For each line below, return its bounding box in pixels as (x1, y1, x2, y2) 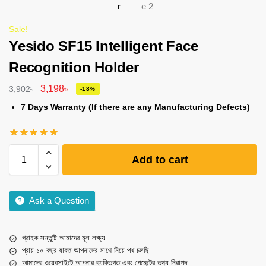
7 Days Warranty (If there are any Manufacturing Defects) (21, 102, 250, 112)
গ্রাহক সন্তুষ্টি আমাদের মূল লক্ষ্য (22, 233, 105, 243)
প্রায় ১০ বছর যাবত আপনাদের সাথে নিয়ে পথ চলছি (22, 246, 149, 255)
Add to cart (131, 154, 188, 166)
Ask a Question (29, 195, 89, 206)
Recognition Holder (9, 59, 139, 75)
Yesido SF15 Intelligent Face (9, 38, 198, 54)
